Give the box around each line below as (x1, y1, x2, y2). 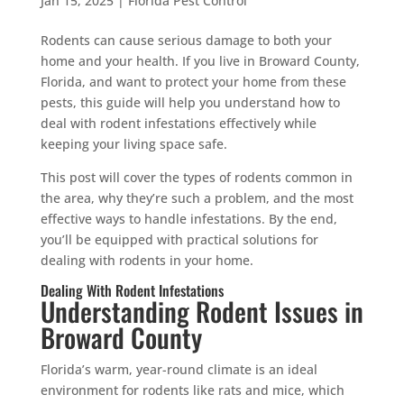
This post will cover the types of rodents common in (40, 168, 353, 186)
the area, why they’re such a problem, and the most (40, 188, 353, 207)
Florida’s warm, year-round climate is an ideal (40, 360, 317, 378)
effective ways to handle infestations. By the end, (40, 209, 337, 227)
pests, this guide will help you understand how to (40, 93, 340, 111)
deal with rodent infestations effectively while (40, 114, 317, 132)
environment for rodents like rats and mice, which (40, 381, 344, 399)
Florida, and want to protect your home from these (40, 72, 346, 90)
